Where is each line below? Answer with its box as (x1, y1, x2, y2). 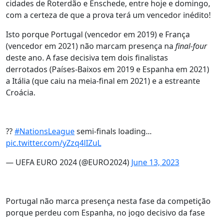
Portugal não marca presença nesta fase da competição (6, 196, 211, 206)
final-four (175, 41, 207, 51)
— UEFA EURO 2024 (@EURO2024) (6, 157, 131, 168)
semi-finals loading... (75, 126, 152, 137)
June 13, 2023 (131, 157, 179, 168)
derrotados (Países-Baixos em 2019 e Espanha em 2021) (6, 64, 209, 75)
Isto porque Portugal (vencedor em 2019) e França (6, 29, 190, 40)
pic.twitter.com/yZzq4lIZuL (6, 138, 101, 148)
